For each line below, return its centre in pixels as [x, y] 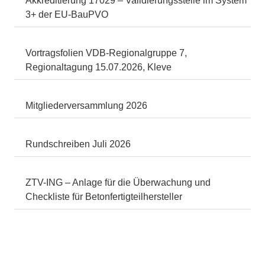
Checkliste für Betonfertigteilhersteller [104, 196]
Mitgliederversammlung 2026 [87, 105]
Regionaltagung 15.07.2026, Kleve [99, 67]
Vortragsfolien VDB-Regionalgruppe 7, [106, 53]
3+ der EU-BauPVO [67, 14]
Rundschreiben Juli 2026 [78, 144]
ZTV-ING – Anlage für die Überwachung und [118, 182]
